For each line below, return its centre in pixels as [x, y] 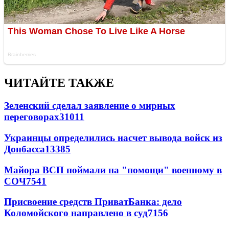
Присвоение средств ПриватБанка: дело [93, 202]
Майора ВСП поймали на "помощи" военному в [113, 170]
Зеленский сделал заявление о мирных [90, 106]
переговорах [32, 117]
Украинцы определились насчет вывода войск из [113, 138]
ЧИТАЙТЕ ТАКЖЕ [59, 83]
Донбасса [25, 149]
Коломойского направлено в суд [76, 213]
